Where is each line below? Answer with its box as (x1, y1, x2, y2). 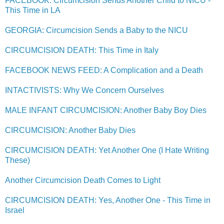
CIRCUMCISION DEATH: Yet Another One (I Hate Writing (5, 145, 209, 154)
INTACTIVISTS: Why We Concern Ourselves (5, 85, 164, 94)
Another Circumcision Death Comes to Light (5, 175, 160, 184)
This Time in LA (5, 5, 60, 14)
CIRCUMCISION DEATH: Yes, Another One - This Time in (5, 195, 210, 204)
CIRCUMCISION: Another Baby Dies (5, 125, 135, 134)
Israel (5, 205, 24, 214)
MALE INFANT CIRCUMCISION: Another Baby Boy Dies (5, 105, 206, 114)
